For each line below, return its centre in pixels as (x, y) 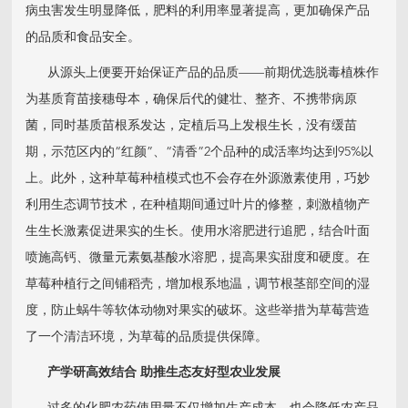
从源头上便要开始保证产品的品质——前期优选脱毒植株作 (203, 73)
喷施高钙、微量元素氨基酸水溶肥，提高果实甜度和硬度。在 (198, 258)
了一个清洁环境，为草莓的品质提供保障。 (147, 337)
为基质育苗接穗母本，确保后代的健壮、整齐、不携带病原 (192, 100)
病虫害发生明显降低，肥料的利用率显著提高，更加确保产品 (198, 11)
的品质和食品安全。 (83, 38)
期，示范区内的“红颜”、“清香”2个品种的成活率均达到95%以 (200, 153)
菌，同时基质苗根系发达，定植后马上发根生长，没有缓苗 (192, 126)
